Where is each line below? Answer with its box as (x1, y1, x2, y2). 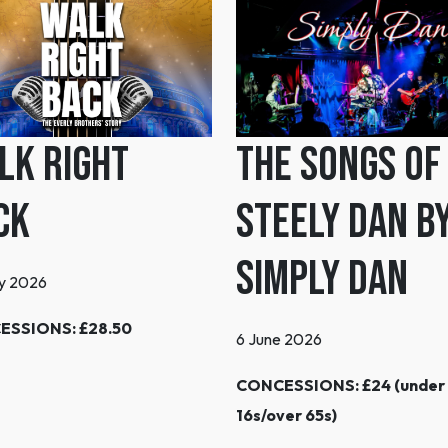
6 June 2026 (236, 329, 322, 350)
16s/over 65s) (236, 405, 337, 426)
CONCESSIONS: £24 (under (236, 375, 445, 396)
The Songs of (236, 137, 441, 195)
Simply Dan (236, 251, 408, 309)
